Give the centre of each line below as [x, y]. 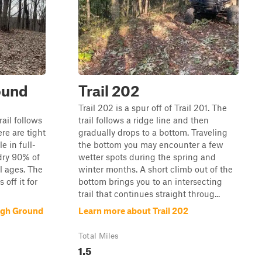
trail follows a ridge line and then [144, 120]
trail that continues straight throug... [149, 194]
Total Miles [99, 236]
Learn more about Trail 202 [133, 211]
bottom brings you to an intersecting [150, 181]
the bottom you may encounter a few [151, 144]
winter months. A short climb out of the [156, 169]
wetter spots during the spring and [147, 157]
